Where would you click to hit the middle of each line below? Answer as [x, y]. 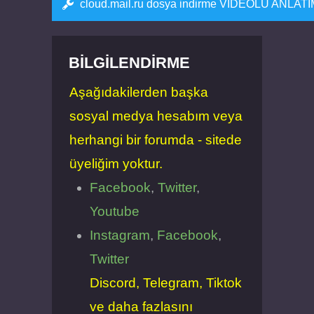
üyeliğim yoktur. [116, 164]
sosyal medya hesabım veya [156, 116]
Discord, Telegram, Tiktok [165, 283]
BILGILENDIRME [129, 62]
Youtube [114, 211]
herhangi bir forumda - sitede [156, 140]
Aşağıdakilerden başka [139, 92]
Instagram [120, 235]
